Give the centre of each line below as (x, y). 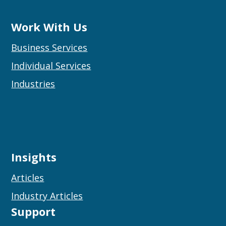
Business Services (49, 47)
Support (34, 211)
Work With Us (49, 26)
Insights (34, 157)
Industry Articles (47, 195)
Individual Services (51, 65)
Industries (33, 83)
